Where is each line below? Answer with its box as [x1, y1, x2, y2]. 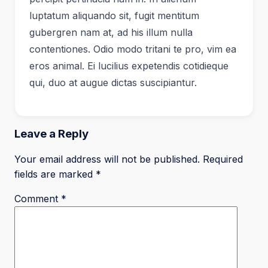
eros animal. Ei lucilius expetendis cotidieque [29, 60, 229, 72]
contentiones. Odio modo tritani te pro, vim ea [29, 43, 236, 56]
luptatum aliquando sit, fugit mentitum [29, 10, 199, 22]
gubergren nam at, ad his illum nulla [29, 26, 193, 39]
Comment [14, 193, 61, 205]
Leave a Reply [14, 127, 89, 141]
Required [203, 153, 243, 166]
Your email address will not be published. [14, 153, 200, 166]
